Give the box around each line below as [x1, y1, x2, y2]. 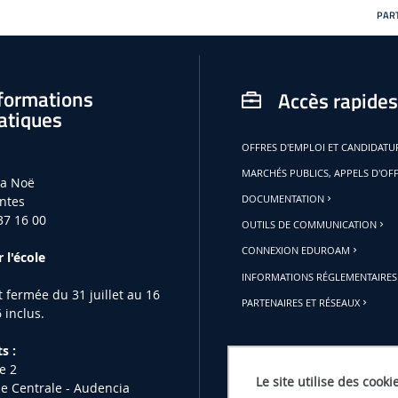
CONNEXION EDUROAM [242, 244, 351, 258]
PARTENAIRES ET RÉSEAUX [242, 296, 361, 309]
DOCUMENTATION [242, 192, 325, 205]
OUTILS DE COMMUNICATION [242, 219, 378, 232]
